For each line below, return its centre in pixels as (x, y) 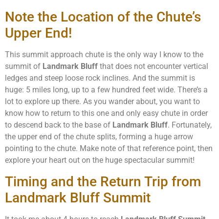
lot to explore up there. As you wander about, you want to (102, 102)
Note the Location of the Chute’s (103, 17)
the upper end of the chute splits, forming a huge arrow (99, 137)
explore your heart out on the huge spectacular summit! (100, 160)
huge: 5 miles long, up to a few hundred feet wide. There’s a (106, 90)
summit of (24, 66)
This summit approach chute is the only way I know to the (104, 55)
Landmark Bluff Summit (78, 197)
